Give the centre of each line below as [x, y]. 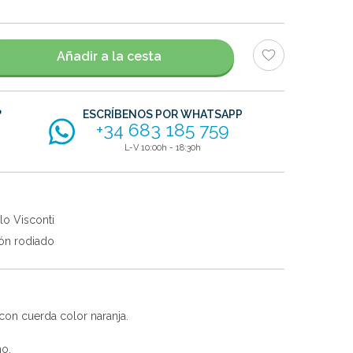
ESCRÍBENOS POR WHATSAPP [163, 114]
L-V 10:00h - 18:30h [163, 147]
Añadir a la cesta [109, 57]
